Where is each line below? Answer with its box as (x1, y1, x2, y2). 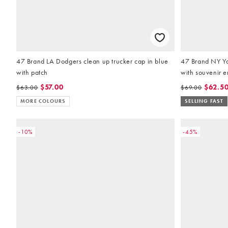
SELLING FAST (185, 98, 224, 105)
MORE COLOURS (20, 98, 66, 105)
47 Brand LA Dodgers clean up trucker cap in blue (16, 56, 168, 66)
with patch (16, 68, 48, 77)
